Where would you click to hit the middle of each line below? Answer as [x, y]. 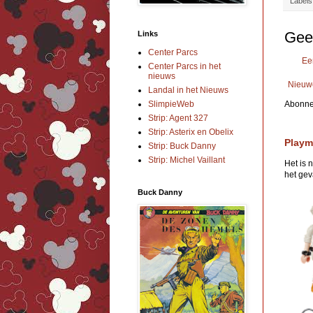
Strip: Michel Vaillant [187, 160]
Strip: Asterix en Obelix [191, 132]
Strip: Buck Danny [182, 146]
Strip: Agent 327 [178, 118]
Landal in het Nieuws [188, 90]
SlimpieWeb [171, 104]
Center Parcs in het [184, 67]
